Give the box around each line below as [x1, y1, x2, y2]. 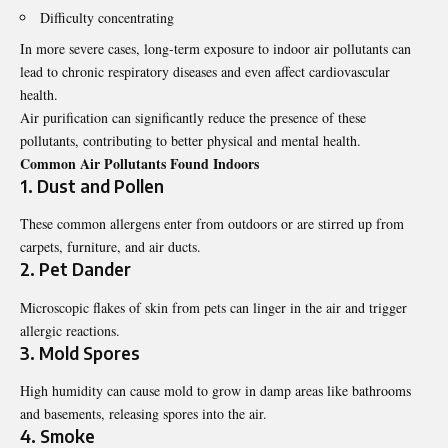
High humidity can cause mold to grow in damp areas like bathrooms [20, 380, 411, 400]
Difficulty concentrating [40, 7, 174, 27]
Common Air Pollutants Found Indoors [20, 152, 259, 174]
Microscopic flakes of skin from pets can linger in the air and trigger [20, 297, 407, 317]
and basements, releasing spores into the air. [20, 403, 267, 423]
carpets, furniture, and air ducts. [20, 237, 201, 257]
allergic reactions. [20, 320, 120, 340]
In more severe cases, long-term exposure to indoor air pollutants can [20, 38, 411, 58]
